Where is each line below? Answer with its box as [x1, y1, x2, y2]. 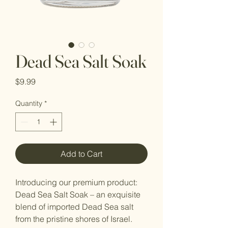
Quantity [15, 99, 42, 108]
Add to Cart [61, 149, 102, 159]
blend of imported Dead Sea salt [15, 202, 133, 212]
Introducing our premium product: [15, 177, 137, 187]
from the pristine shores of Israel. [15, 214, 132, 224]
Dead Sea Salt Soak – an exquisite [15, 189, 140, 199]
